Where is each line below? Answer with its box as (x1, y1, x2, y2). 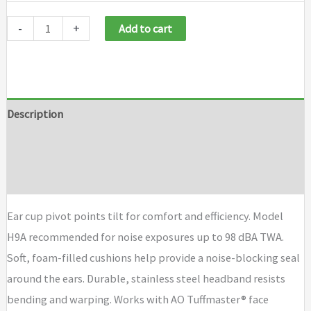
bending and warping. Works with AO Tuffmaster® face (6, 292, 269, 307)
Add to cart (119, 21, 173, 35)
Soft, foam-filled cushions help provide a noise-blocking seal (6, 251, 300, 265)
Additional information (6, 139, 119, 153)
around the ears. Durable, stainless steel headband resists (6, 271, 285, 286)
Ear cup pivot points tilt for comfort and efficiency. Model (6, 209, 283, 224)
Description (6, 106, 63, 121)
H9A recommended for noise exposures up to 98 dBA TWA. (6, 230, 284, 244)
